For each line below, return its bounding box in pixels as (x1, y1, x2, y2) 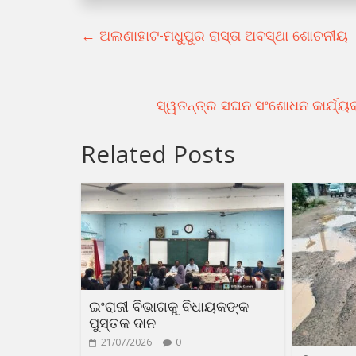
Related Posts (81, 137, 235, 170)
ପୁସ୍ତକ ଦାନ (89, 312, 156, 332)
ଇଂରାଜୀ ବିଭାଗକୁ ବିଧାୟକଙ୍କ (89, 296, 249, 315)
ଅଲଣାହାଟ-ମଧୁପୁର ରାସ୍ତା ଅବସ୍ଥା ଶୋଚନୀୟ (95, 25, 348, 44)
